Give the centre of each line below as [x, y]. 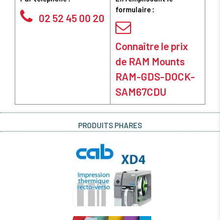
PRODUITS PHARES [110, 125]
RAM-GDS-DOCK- [155, 77]
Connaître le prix [152, 46]
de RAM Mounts [150, 61]
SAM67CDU [141, 92]
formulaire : [135, 10]
